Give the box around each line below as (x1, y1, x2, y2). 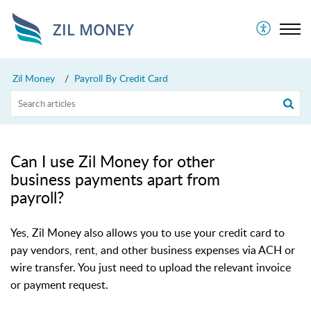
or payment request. (10, 277, 108, 292)
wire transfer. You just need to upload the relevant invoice (10, 260, 291, 275)
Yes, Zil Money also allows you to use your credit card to (10, 225, 285, 240)
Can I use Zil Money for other (10, 150, 215, 172)
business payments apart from (10, 168, 220, 190)
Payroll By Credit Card (74, 72, 168, 85)
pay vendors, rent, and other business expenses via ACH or (10, 242, 295, 258)
